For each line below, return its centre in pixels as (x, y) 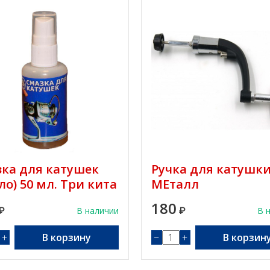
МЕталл (175, 184)
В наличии (97, 211)
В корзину (66, 237)
